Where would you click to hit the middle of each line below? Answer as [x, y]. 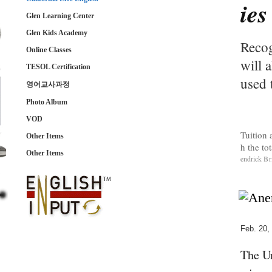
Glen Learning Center [60, 16]
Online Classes [49, 50]
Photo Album [46, 102]
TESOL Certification [58, 67]
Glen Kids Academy [56, 33]
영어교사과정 [48, 84]
